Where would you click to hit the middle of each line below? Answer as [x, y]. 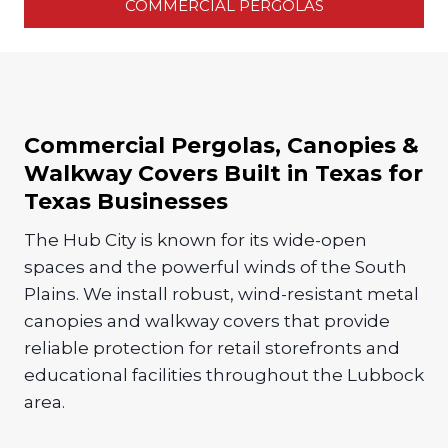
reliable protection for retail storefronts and [212, 347]
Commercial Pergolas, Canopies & [221, 145]
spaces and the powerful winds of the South [215, 266]
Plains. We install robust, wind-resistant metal [221, 293]
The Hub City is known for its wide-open [195, 239]
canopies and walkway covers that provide [207, 320]
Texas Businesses [126, 201]
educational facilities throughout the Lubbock [224, 374]
